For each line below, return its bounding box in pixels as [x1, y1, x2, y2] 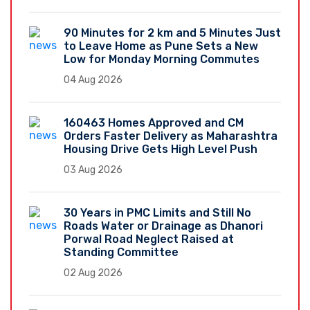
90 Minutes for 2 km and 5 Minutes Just [64, 26, 281, 39]
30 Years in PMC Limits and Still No [64, 206, 251, 219]
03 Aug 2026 [64, 163, 122, 176]
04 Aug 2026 [64, 73, 122, 86]
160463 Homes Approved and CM [64, 116, 244, 129]
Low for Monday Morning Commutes [64, 52, 259, 66]
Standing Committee [64, 245, 179, 259]
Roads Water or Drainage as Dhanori [64, 219, 263, 232]
